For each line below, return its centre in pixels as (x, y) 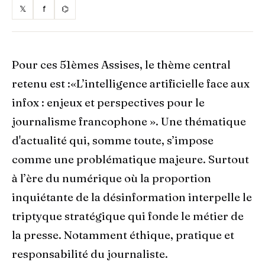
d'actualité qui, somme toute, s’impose (113, 140)
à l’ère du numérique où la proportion (112, 178)
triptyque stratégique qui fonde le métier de (128, 216)
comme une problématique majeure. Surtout (130, 159)
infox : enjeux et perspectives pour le (108, 102)
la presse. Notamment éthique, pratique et (123, 235)
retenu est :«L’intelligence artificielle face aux (131, 83)
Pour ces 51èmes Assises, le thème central (121, 64)
